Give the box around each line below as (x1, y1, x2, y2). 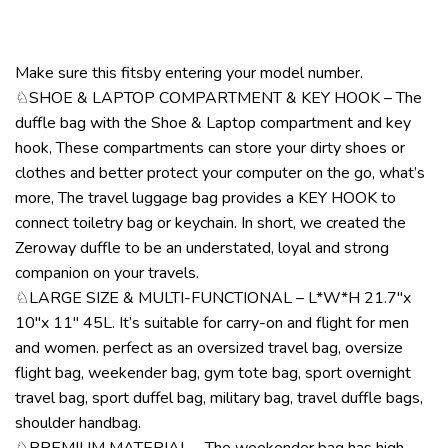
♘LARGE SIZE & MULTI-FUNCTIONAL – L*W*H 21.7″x (15, 286, 411, 309)
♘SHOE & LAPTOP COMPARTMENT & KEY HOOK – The (15, 86, 422, 109)
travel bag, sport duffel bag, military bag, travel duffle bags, (15, 386, 423, 409)
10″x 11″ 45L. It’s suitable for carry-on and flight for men (15, 311, 409, 334)
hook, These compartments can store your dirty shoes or (15, 136, 405, 159)
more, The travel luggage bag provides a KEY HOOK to (15, 186, 396, 209)
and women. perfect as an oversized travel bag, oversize (15, 336, 403, 359)
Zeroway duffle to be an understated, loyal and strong (15, 236, 389, 259)
